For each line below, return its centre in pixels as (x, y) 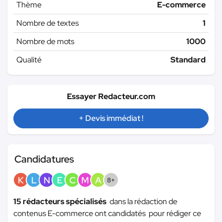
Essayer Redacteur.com (111, 96)
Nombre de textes (48, 23)
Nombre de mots (45, 41)
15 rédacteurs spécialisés (61, 201)
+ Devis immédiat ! (111, 118)
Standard (188, 59)
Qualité (29, 59)
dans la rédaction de (143, 201)
